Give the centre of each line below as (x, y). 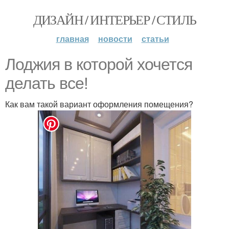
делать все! (47, 83)
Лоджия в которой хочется (99, 64)
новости (115, 39)
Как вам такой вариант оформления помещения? (99, 104)
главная (72, 39)
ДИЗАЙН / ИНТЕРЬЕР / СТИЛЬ (114, 19)
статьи (155, 39)
